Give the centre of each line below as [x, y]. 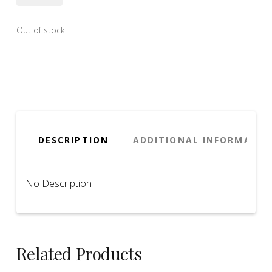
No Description [58, 184]
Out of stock [40, 30]
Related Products [79, 254]
